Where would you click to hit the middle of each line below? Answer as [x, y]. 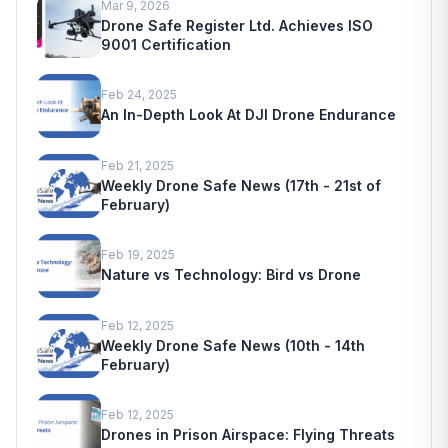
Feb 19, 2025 [138, 255]
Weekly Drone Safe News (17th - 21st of [241, 185]
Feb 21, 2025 [137, 165]
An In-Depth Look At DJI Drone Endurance [248, 115]
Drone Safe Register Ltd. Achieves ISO [237, 25]
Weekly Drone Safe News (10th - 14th [233, 345]
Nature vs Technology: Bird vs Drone [231, 275]
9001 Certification [166, 44]
